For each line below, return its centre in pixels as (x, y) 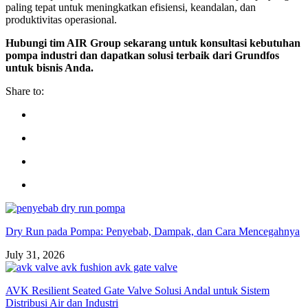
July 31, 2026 (35, 254)
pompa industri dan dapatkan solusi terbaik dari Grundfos (142, 55)
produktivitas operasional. (61, 19)
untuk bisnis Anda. (49, 67)
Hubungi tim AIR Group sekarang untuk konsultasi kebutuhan (153, 43)
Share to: (25, 91)
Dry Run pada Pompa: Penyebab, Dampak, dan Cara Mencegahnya (153, 231)
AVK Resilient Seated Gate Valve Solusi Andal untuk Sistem (137, 290)
